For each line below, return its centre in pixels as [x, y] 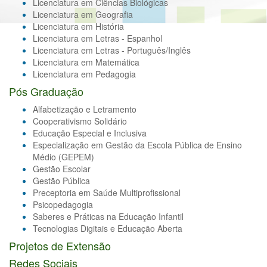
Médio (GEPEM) [63, 157]
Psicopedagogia [63, 205]
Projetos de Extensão [60, 246]
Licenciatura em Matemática [86, 62]
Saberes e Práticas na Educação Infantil [108, 217]
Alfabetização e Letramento [85, 109]
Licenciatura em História [78, 27]
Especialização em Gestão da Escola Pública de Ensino [137, 145]
